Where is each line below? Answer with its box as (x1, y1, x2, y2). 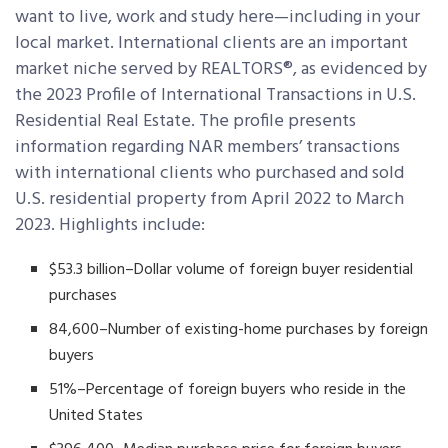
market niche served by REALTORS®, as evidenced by (15, 55, 427, 85)
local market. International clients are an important (15, 29, 408, 59)
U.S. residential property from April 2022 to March (15, 185, 404, 215)
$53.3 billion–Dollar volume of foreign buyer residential (49, 257, 414, 284)
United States (49, 403, 148, 430)
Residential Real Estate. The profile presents (15, 107, 356, 137)
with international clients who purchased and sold (15, 159, 404, 189)
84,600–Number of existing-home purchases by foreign (49, 317, 429, 344)
